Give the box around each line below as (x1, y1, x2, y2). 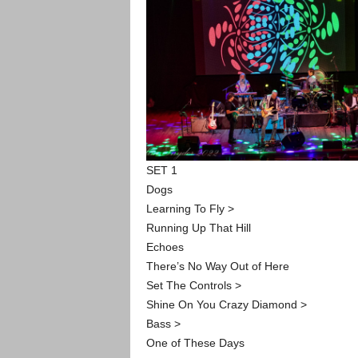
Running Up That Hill (145, 221, 251, 234)
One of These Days (145, 336, 245, 349)
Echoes (145, 240, 184, 253)
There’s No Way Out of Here (145, 259, 289, 272)
